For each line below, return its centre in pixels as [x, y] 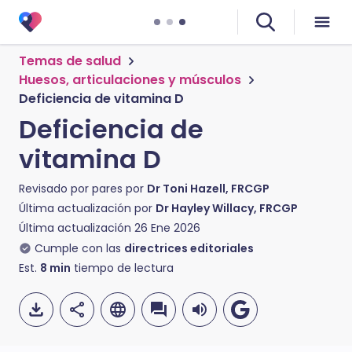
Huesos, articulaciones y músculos [130, 80]
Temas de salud [70, 61]
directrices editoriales [189, 248]
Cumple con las [78, 248]
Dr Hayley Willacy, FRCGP [227, 208]
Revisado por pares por [83, 189]
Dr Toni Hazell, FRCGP [208, 189]
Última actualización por [87, 208]
